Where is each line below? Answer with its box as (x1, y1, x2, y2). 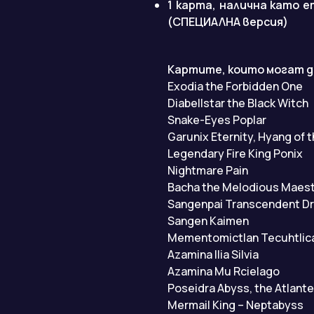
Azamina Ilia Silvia (168, 247, 259, 263)
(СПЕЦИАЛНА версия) (168, 14, 288, 30)
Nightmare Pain (168, 163, 248, 179)
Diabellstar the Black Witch (168, 95, 308, 111)
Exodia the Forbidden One (168, 78, 303, 95)
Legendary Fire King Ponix (168, 146, 303, 162)
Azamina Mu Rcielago (168, 264, 280, 280)
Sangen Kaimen (168, 213, 249, 229)
